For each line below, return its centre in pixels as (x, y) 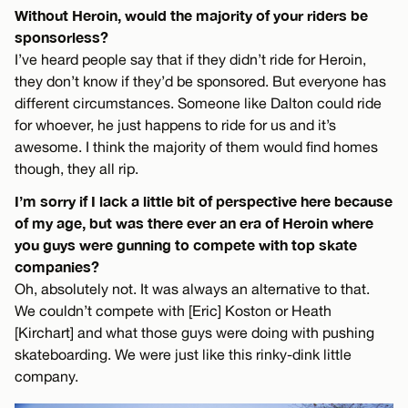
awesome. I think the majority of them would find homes (196, 146)
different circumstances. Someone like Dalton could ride (198, 102)
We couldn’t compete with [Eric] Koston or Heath (173, 310)
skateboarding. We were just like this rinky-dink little (183, 354)
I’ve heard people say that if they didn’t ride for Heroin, (190, 59)
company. (46, 376)
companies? (57, 266)
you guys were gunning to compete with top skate (186, 244)
